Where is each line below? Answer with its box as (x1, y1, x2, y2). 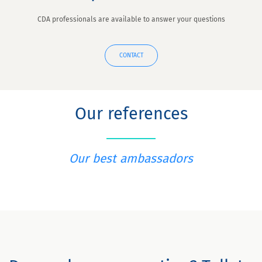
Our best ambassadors (69, 151, 193, 166)
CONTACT (119, 51, 143, 59)
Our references (74, 104, 188, 124)
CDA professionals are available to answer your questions (37, 15, 225, 23)
